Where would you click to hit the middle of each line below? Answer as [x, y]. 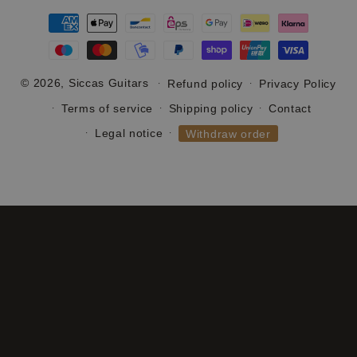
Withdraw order [228, 133]
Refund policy [206, 83]
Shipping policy [211, 108]
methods [53, 30]
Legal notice [129, 133]
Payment [54, 13]
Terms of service [107, 108]
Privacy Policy [297, 83]
